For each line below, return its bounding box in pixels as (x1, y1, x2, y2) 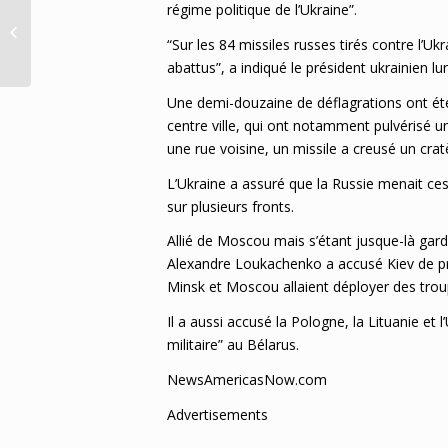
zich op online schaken (35, 42, 174, 61)
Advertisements (167, 405, 268, 425)
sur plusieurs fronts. (167, 196, 294, 216)
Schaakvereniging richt (35, 21, 173, 40)
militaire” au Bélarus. (167, 335, 299, 355)
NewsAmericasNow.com (167, 370, 327, 390)
